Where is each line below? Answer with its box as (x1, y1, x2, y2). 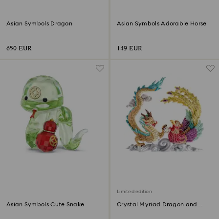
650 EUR (6, 44, 32, 53)
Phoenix (117, 208, 140, 214)
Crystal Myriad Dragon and (117, 201, 197, 207)
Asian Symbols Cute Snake (6, 201, 85, 207)
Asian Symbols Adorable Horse (117, 21, 207, 26)
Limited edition (117, 189, 152, 194)
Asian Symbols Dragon (6, 21, 72, 26)
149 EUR (117, 44, 142, 53)
